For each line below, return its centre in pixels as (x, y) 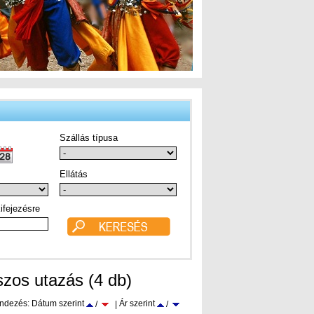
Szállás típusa (89, 138)
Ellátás (74, 174)
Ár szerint (137, 303)
